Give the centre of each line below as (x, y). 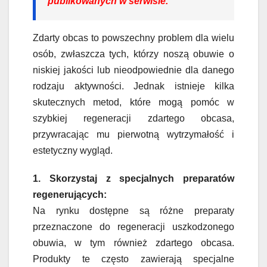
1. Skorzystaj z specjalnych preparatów (133, 178)
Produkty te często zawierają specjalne (133, 259)
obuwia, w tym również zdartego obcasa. (133, 243)
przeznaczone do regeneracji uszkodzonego (133, 226)
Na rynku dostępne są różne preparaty (133, 210)
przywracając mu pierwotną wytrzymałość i (133, 134)
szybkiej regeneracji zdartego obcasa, (133, 118)
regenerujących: (70, 194)
